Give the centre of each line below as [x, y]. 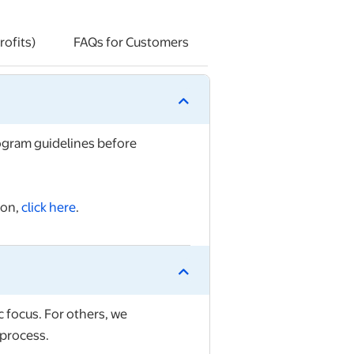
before [117, 143]
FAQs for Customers [131, 42]
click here [49, 207]
